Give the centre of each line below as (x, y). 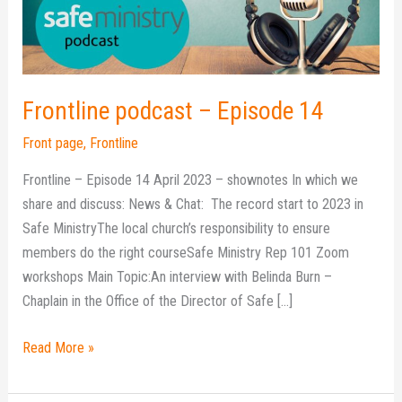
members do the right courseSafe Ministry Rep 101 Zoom (186, 253)
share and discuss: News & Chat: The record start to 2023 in (193, 205)
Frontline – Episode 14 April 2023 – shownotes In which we (191, 180)
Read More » (59, 347)
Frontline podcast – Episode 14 (174, 112)
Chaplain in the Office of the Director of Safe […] (158, 301)
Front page (53, 143)
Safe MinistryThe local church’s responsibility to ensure (177, 229)
